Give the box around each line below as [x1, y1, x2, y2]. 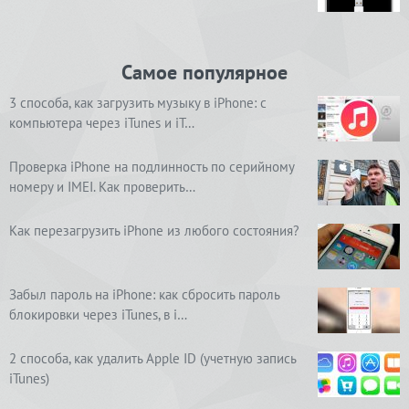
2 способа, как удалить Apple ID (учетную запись [9, 350, 296, 368]
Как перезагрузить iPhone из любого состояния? [9, 222, 299, 240]
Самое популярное [121, 59, 288, 86]
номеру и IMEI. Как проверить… [9, 178, 195, 196]
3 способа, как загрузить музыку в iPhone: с [9, 94, 267, 112]
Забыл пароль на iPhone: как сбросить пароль [9, 286, 279, 304]
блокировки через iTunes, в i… [9, 306, 187, 324]
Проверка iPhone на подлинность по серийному [9, 158, 294, 176]
